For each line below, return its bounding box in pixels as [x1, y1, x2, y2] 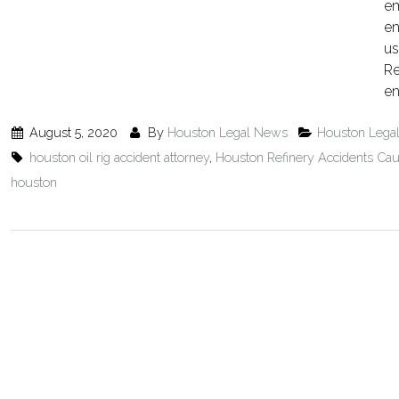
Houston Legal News [167, 125, 288, 140]
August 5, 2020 [26, 125, 118, 140]
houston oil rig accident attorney [29, 150, 210, 165]
